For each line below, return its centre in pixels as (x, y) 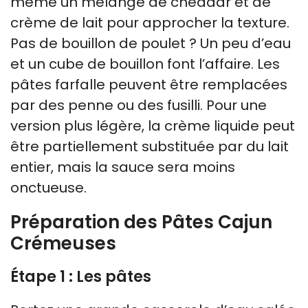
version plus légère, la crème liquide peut (153, 125)
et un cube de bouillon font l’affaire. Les (145, 64)
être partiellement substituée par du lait (150, 146)
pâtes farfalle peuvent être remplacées (149, 84)
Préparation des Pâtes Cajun (141, 222)
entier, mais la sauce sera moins (123, 167)
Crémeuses (63, 243)
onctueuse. (48, 187)
